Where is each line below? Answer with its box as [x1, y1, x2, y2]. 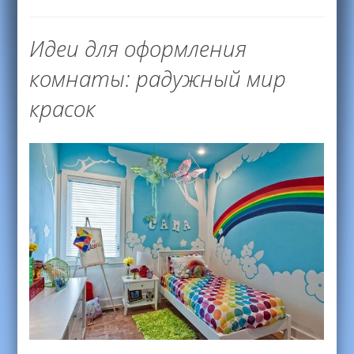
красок [29, 93, 96, 123]
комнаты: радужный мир [29, 63, 287, 93]
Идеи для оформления [29, 33, 247, 63]
